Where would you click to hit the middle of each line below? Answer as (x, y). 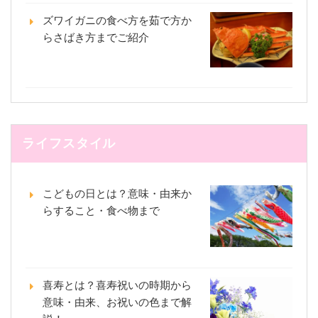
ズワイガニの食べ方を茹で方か (117, 21)
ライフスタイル (69, 144)
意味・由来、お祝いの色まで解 (117, 302)
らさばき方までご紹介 (96, 38)
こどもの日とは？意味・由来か (117, 194)
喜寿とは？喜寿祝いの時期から (117, 285)
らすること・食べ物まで (101, 211)
